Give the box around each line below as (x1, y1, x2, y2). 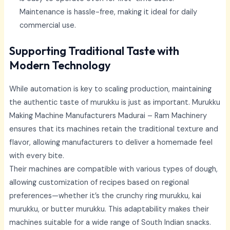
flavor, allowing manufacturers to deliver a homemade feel (9, 138, 213, 148)
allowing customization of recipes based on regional (9, 178, 189, 188)
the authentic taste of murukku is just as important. (9, 98, 192, 108)
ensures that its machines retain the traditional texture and (9, 124, 218, 135)
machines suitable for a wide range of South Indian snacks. (9, 218, 211, 228)
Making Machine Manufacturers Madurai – (9, 111, 155, 121)
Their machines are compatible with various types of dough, (9, 164, 218, 175)
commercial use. (19, 21, 76, 31)
